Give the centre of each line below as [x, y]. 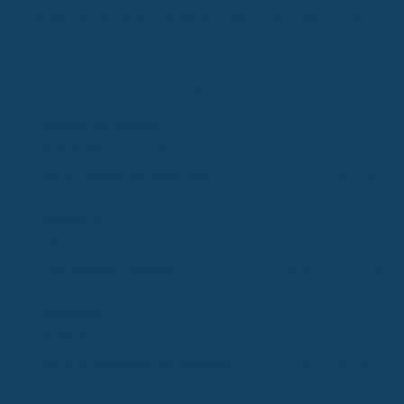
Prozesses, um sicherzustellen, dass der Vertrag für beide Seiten [205, 36]
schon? [63, 240]
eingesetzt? [75, 334]
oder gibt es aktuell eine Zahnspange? [148, 381]
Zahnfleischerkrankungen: [113, 268]
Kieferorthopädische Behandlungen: [141, 362]
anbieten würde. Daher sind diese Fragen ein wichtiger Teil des [198, 17]
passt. [41, 55]
